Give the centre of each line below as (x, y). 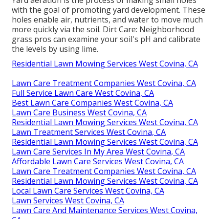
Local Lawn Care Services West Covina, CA (88, 190)
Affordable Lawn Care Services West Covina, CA (98, 161)
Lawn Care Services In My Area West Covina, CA (98, 151)
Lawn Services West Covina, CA (68, 200)
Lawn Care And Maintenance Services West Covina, (105, 210)
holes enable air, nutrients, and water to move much (107, 19)
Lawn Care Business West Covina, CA (79, 112)
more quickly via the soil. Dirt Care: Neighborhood (103, 29)
